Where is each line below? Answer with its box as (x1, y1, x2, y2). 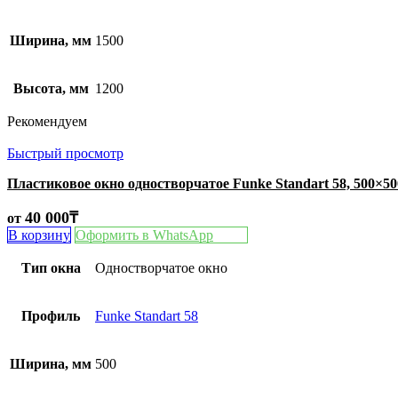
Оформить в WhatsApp (76, 227, 213, 243)
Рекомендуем (7, 113, 87, 129)
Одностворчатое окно (95, 259, 227, 275)
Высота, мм (12, 80, 89, 96)
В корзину (8, 227, 70, 243)
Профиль (21, 307, 80, 323)
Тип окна (20, 259, 81, 275)
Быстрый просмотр (7, 145, 123, 161)
